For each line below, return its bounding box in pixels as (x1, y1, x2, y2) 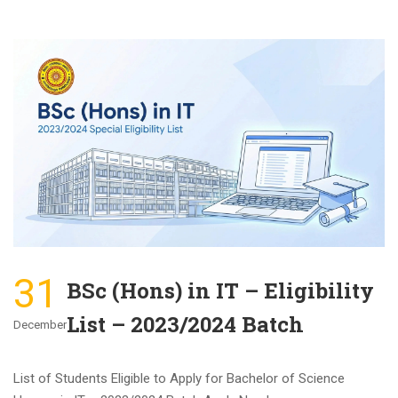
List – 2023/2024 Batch (67, 309, 304, 338)
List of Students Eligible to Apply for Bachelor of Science (13, 370, 345, 386)
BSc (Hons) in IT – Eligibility (67, 275, 374, 305)
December (13, 317, 67, 331)
